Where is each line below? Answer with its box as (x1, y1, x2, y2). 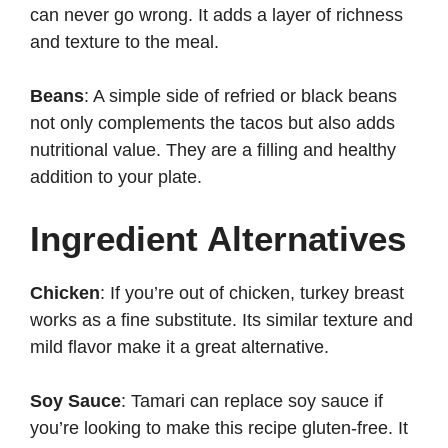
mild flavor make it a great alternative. (30, 337, 329, 358)
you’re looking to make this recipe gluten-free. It (30, 418, 408, 439)
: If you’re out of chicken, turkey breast (100, 283, 404, 304)
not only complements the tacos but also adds (30, 113, 395, 134)
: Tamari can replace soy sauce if (121, 391, 383, 412)
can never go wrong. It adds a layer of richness (30, 5, 403, 26)
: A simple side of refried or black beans (84, 86, 397, 107)
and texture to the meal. (30, 32, 219, 53)
